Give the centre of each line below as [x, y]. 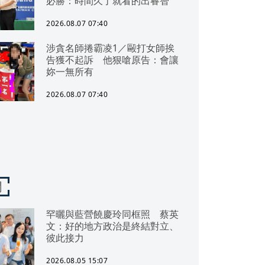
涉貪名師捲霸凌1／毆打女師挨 [110, 48]
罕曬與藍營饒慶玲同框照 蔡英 [112, 214]
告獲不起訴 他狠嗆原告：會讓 [112, 60]
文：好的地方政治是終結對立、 [112, 226]
